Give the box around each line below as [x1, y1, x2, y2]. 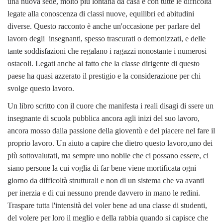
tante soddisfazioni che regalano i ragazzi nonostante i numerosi [7, 46, 207, 55]
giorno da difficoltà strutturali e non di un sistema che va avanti [7, 176, 204, 185]
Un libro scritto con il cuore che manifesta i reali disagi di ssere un [7, 101, 214, 110]
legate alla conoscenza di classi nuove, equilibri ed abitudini [7, 9, 194, 18]
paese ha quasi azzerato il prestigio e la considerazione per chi [7, 71, 201, 80]
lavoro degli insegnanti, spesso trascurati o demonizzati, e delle [7, 34, 206, 43]
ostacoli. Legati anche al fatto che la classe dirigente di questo [7, 59, 200, 68]
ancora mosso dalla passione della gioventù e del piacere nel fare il [7, 126, 215, 135]
